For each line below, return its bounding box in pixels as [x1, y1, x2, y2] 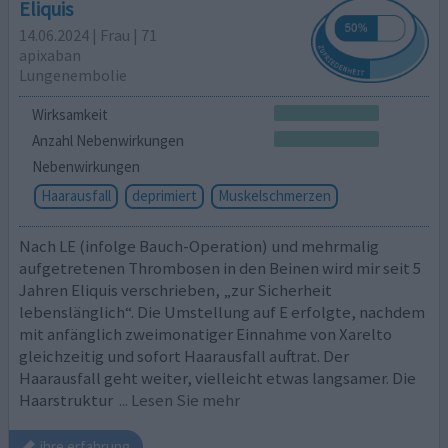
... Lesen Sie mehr [119, 389, 241, 412]
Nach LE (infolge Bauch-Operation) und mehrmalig [19, 235, 380, 258]
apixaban [19, 45, 82, 66]
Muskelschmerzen [217, 185, 331, 205]
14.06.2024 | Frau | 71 [19, 25, 158, 46]
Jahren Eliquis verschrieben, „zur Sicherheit [19, 279, 333, 302]
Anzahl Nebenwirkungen [31, 131, 184, 151]
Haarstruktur [19, 389, 117, 412]
